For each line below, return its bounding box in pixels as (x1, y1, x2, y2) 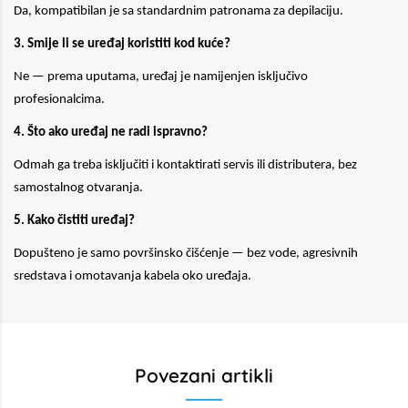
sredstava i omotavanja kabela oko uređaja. (14, 270, 251, 283)
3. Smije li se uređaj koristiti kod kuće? (14, 37, 230, 51)
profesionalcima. (14, 93, 105, 107)
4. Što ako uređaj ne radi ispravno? (14, 126, 208, 139)
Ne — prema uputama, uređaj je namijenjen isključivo (14, 70, 308, 84)
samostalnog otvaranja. (14, 181, 143, 195)
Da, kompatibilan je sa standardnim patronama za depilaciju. (14, 5, 343, 18)
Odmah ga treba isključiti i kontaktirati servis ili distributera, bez (14, 158, 357, 172)
